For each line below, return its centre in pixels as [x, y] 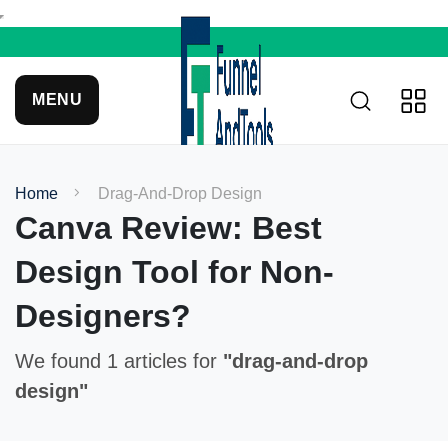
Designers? [103, 316]
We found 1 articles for [119, 361]
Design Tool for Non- [174, 272]
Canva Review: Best [168, 228]
